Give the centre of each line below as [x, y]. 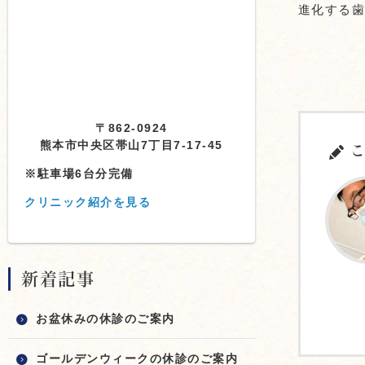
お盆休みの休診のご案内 [106, 318]
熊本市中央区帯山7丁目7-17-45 [131, 145]
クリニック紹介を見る [88, 202]
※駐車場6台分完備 [79, 173]
